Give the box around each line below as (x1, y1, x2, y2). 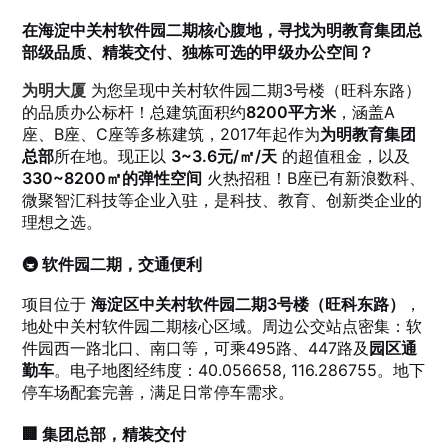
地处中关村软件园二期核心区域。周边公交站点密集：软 (22, 316, 423, 337)
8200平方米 (246, 102, 337, 123)
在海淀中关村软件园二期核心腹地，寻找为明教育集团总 (22, 20, 423, 41)
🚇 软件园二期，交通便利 (22, 254, 203, 275)
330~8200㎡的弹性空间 (22, 168, 203, 189)
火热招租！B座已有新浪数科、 (202, 168, 426, 189)
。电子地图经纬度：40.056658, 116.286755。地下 (54, 360, 426, 381)
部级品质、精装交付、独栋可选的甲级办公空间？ (22, 42, 375, 63)
